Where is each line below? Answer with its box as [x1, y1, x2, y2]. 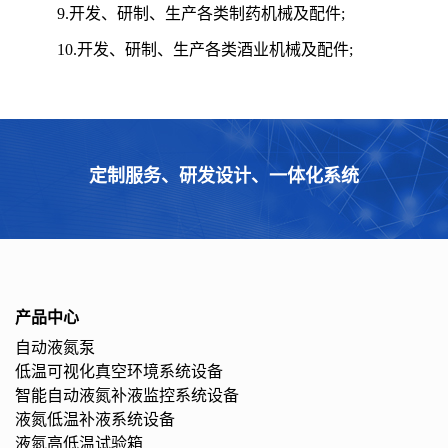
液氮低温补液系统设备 [15, 411, 175, 428]
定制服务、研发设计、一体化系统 [89, 166, 359, 186]
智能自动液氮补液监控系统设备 [15, 387, 239, 404]
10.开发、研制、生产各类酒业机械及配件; [25, 41, 353, 58]
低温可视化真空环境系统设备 [15, 363, 223, 380]
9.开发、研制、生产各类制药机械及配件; [25, 5, 345, 22]
